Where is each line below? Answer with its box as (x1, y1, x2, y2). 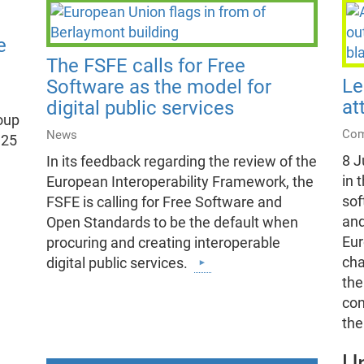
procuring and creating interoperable (45, 235, 280, 252)
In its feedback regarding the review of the (45, 154, 317, 171)
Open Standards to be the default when (45, 214, 298, 232)
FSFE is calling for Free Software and (45, 194, 282, 211)
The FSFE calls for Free (45, 54, 245, 78)
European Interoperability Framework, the (45, 174, 314, 191)
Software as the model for (45, 76, 271, 99)
